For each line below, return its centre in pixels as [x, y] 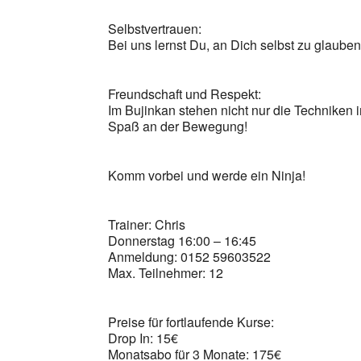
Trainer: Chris [147, 224]
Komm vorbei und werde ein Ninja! [207, 175]
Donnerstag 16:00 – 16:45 [183, 241]
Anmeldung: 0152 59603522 [190, 257]
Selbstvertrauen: [155, 29]
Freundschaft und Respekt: [185, 94]
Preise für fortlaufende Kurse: [191, 322]
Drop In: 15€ [143, 338]
